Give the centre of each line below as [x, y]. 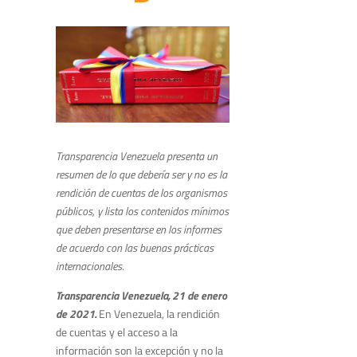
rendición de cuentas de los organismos [141, 193]
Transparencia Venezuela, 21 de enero [141, 296]
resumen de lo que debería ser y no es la [141, 175]
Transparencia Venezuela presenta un [137, 156]
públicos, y [79, 211]
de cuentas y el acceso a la [117, 332]
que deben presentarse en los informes [139, 229]
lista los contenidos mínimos [167, 211]
